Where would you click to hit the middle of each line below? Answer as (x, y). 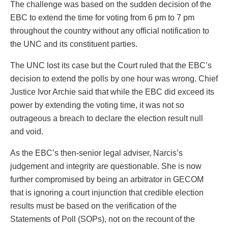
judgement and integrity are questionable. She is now (106, 166)
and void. (28, 132)
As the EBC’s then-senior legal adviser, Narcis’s (96, 153)
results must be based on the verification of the (93, 206)
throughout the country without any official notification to (110, 31)
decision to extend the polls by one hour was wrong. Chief (114, 79)
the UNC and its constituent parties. (75, 44)
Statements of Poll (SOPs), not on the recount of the (103, 219)
